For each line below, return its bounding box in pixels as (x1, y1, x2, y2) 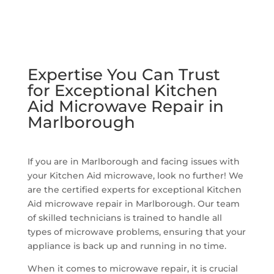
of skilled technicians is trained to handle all (27, 212, 222, 223)
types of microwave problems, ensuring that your (27, 226, 246, 237)
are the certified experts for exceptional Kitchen (27, 183, 242, 195)
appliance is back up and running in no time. (27, 240, 226, 251)
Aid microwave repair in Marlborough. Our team (27, 198, 240, 209)
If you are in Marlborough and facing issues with (27, 155, 240, 167)
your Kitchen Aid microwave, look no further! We (27, 169, 243, 181)
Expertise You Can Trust (27, 64, 220, 84)
